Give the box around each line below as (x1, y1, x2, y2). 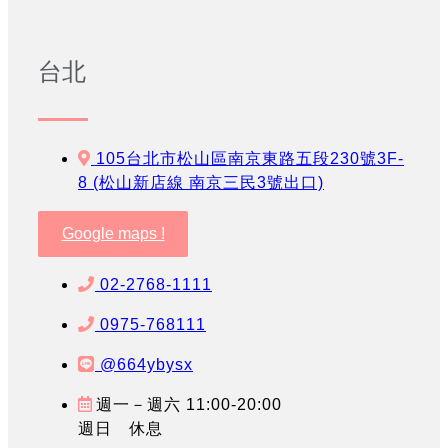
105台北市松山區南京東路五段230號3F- (96, 150, 404, 168)
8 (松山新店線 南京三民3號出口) (78, 174, 324, 192)
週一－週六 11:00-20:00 (96, 396, 282, 414)
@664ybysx (100, 356, 193, 374)
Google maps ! (61, 225, 165, 243)
